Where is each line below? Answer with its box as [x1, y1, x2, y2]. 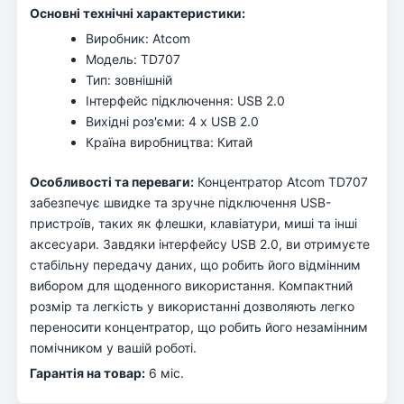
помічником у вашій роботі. [30, 339, 197, 355]
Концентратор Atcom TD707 [194, 173, 368, 189]
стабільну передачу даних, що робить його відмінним [30, 256, 361, 272]
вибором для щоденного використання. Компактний [30, 277, 353, 293]
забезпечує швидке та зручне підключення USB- [30, 194, 331, 210]
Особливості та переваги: [30, 173, 194, 189]
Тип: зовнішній [86, 71, 172, 87]
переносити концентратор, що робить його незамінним [30, 318, 368, 335]
